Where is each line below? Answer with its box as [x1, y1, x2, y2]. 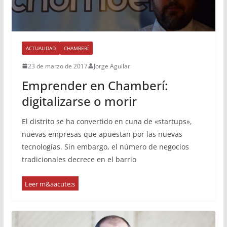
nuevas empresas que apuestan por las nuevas [21, 129, 182, 139]
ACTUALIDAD [25, 44, 56, 52]
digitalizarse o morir [21, 92, 137, 109]
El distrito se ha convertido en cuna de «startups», [21, 116, 192, 126]
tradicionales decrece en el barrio [21, 154, 136, 164]
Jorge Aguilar [93, 61, 130, 70]
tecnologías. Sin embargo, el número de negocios [21, 141, 189, 152]
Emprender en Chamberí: [21, 77, 168, 94]
